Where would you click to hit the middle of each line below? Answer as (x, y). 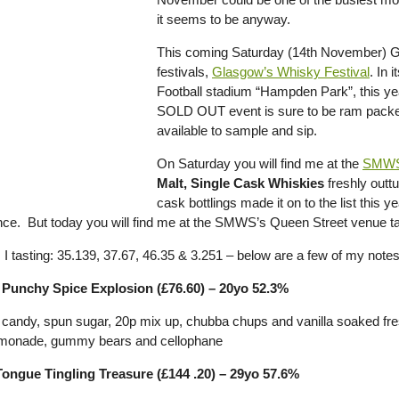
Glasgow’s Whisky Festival (291, 72)
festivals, (184, 72)
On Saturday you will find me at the (260, 163)
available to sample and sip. (237, 130)
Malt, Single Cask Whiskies (240, 183)
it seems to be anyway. (224, 19)
